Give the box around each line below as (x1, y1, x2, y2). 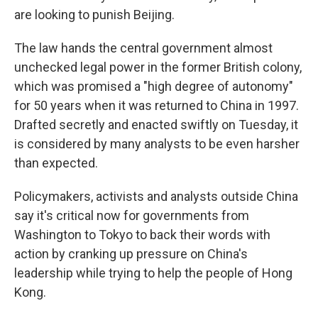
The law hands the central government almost (14, 40, 273, 55)
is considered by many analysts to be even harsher (14, 136, 300, 151)
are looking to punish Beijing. (14, 7, 175, 22)
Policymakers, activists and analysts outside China (14, 189, 298, 204)
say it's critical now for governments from (14, 208, 249, 223)
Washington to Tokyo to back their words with (14, 227, 270, 242)
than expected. (14, 155, 98, 170)
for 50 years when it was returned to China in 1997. (14, 98, 299, 113)
